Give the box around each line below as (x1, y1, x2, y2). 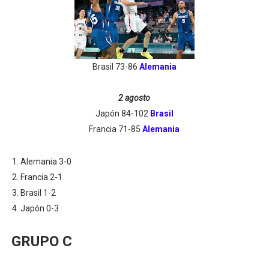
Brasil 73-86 (92, 62, 139, 71)
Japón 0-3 (20, 204, 59, 213)
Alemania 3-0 (20, 157, 71, 166)
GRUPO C (11, 233, 72, 250)
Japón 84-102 (95, 109, 150, 118)
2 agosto (118, 93, 151, 103)
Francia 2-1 (20, 172, 62, 182)
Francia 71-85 (89, 124, 143, 134)
